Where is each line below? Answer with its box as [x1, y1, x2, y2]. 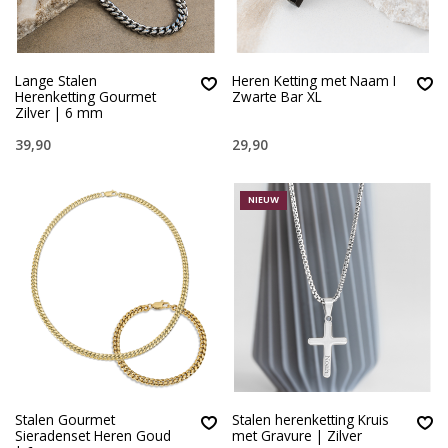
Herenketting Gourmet [15, 87, 156, 107]
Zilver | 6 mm [15, 103, 103, 123]
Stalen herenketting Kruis [231, 410, 389, 430]
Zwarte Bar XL [231, 87, 322, 107]
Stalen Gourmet [15, 410, 115, 430]
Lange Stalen [15, 71, 97, 91]
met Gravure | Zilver [231, 426, 362, 446]
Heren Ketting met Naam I [231, 71, 396, 91]
